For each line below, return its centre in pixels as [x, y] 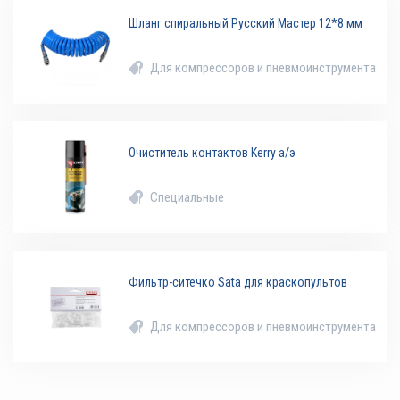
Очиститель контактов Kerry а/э [212, 152]
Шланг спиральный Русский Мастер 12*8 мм [246, 23]
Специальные [187, 197]
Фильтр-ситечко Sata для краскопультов [238, 282]
